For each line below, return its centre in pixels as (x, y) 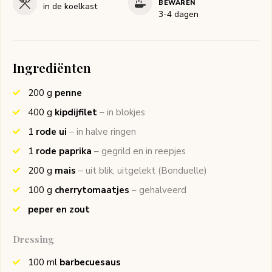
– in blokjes (122, 113)
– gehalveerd (159, 190)
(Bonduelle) (181, 171)
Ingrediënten (52, 68)
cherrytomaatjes (92, 190)
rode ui (51, 132)
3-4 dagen (179, 15)
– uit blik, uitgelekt (117, 171)
